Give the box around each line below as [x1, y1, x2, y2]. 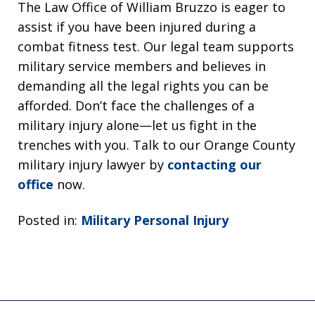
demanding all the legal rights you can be [18, 77, 269, 95]
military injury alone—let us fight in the [18, 117, 257, 134]
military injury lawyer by [18, 156, 167, 174]
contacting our [167, 156, 262, 174]
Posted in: [18, 211, 77, 229]
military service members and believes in [18, 58, 266, 75]
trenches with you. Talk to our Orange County [18, 136, 295, 154]
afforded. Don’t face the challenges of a [18, 97, 255, 115]
